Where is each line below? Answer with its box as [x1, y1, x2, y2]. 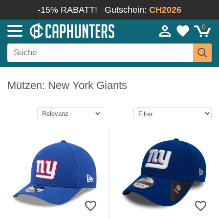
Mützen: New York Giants [7, 79, 127, 91]
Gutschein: [105, 5, 149, 15]
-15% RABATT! [38, 5, 97, 15]
